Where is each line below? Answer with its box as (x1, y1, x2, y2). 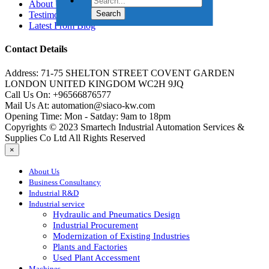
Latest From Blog (29, 20, 95, 31)
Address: (5, 67, 38, 78)
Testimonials (29, 10, 76, 20)
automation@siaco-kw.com (49, 100, 155, 110)
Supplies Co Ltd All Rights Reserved (5, 132, 145, 143)
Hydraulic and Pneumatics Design (53, 209, 180, 219)
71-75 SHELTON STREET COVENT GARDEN (38, 67, 235, 78)
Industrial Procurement (53, 220, 138, 230)
